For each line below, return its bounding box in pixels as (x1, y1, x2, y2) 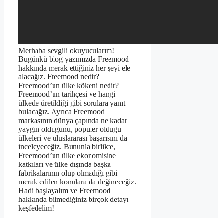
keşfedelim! (18, 204, 54, 213)
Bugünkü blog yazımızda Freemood (18, 55, 129, 64)
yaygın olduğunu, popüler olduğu (18, 125, 121, 134)
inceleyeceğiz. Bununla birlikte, (18, 143, 115, 151)
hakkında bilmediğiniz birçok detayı (18, 195, 128, 204)
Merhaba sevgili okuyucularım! (18, 46, 114, 55)
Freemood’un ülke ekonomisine (18, 151, 116, 160)
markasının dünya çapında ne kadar (18, 116, 127, 125)
